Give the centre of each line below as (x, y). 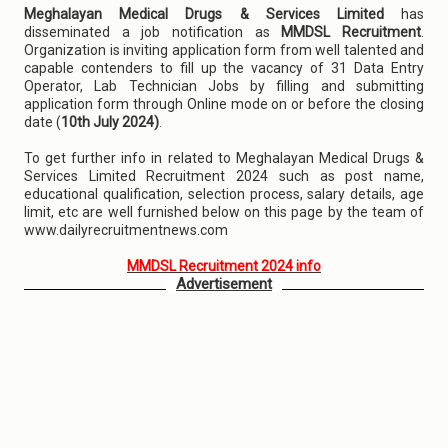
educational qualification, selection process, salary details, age (224, 194)
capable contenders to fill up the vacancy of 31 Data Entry (224, 68)
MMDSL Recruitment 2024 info (224, 266)
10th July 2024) (110, 122)
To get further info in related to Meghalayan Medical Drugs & (224, 158)
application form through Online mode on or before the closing (224, 104)
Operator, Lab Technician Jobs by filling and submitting (224, 86)
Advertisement (224, 284)
